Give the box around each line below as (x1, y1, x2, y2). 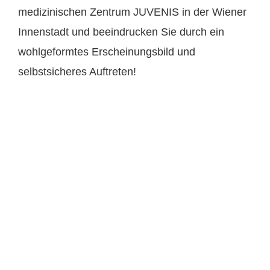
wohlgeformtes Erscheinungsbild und (18, 46, 195, 58)
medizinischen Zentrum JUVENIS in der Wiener (18, 6, 246, 18)
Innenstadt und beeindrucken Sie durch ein (18, 26, 224, 38)
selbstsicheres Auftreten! (18, 66, 136, 78)
